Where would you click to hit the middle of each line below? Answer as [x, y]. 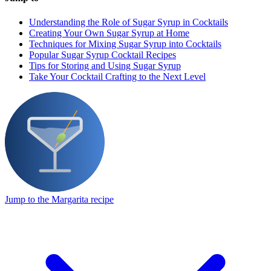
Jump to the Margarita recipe [59, 199]
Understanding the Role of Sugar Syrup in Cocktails [129, 22]
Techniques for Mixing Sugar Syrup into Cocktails [125, 44]
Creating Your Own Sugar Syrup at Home [109, 33]
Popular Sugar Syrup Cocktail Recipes [103, 54]
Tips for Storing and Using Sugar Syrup [105, 65]
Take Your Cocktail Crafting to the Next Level [117, 76]
